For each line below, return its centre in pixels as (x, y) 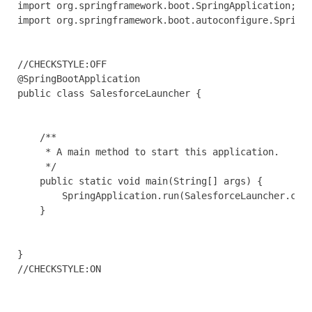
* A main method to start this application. (148, 152)
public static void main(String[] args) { (140, 181)
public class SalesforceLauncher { (109, 93)
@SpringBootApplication (79, 79)
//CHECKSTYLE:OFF (62, 64)
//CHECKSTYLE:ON (59, 269)
